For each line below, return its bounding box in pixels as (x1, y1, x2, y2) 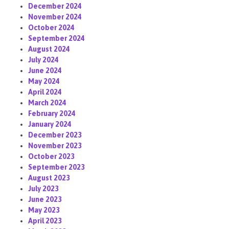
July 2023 (28, 185, 59, 193)
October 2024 (28, 24, 75, 32)
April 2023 (28, 217, 62, 225)
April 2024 (28, 88, 62, 97)
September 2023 (28, 163, 85, 172)
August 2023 (28, 174, 70, 182)
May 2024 (28, 77, 60, 86)
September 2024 (28, 34, 85, 43)
